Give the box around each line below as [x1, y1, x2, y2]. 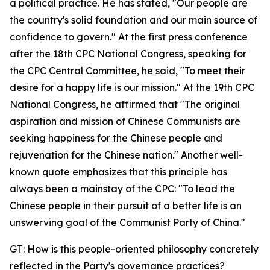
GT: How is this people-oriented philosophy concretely [10, 243, 259, 255]
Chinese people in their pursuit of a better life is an [10, 199, 242, 212]
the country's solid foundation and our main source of [10, 14, 257, 26]
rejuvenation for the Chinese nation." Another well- [10, 149, 243, 161]
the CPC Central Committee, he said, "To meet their [10, 64, 245, 77]
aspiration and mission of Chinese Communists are [10, 115, 240, 127]
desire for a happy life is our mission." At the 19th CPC [10, 81, 254, 93]
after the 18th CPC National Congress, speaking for [10, 48, 246, 60]
